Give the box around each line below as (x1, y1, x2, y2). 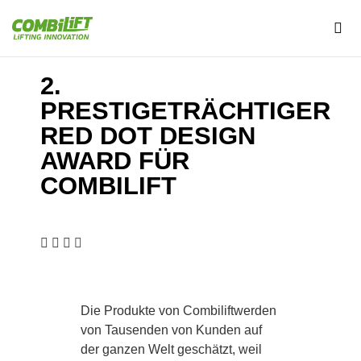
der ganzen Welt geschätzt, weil (81, 342, 262, 356)
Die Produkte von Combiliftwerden (81, 304, 276, 317)
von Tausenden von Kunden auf (81, 323, 262, 337)
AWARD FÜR (40, 147, 189, 175)
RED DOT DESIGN (40, 122, 255, 150)
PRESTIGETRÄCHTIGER (40, 97, 330, 125)
